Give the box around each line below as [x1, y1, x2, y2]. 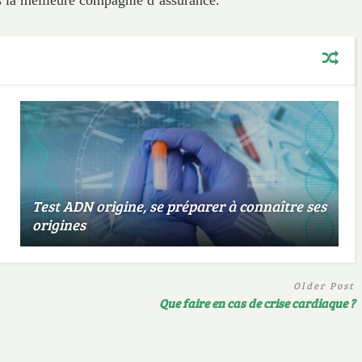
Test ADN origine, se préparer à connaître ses [32, 196, 327, 217]
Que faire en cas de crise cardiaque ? [159, 294, 356, 311]
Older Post [293, 279, 356, 293]
